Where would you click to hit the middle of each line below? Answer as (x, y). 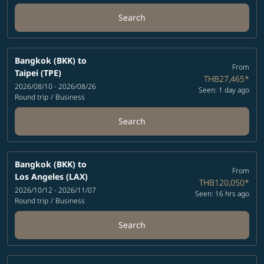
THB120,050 (222, 182)
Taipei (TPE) (38, 73)
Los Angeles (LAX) (51, 176)
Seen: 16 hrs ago (222, 193)
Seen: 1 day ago (224, 90)
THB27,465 (224, 78)
